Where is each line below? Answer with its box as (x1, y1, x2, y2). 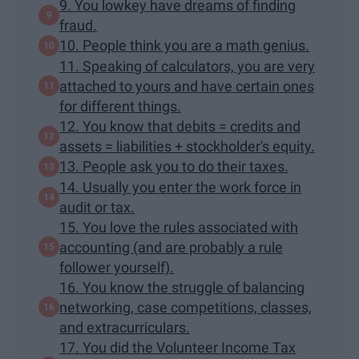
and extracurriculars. (59, 318, 190, 336)
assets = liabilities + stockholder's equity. (59, 137, 315, 155)
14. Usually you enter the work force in (59, 178, 301, 196)
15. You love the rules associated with (59, 218, 298, 236)
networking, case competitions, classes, (59, 298, 312, 316)
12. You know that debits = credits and (59, 117, 301, 135)
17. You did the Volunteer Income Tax (59, 338, 296, 356)
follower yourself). (59, 258, 174, 276)
